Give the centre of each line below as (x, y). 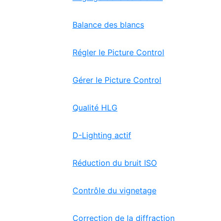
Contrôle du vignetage (114, 190)
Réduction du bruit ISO (115, 163)
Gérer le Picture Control (117, 80)
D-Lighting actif (102, 135)
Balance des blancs (108, 25)
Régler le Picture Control (118, 52)
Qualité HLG (95, 108)
